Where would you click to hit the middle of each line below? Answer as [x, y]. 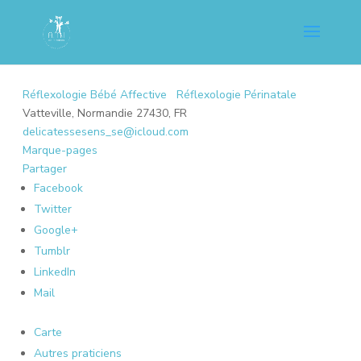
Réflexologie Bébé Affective [95, 95]
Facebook [58, 188]
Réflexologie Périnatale [235, 95]
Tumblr [52, 251]
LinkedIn [55, 272]
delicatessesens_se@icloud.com [106, 132]
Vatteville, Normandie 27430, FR [105, 113]
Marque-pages [60, 150]
